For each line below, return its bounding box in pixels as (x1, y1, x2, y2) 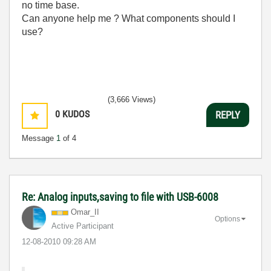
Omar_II (71, 207, 99, 217)
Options (215, 214, 240, 223)
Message (22, 134, 56, 143)
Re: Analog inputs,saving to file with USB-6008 (22, 191, 218, 203)
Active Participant (51, 221, 114, 230)
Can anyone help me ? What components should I (22, 13, 235, 24)
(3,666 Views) (108, 95, 155, 104)
